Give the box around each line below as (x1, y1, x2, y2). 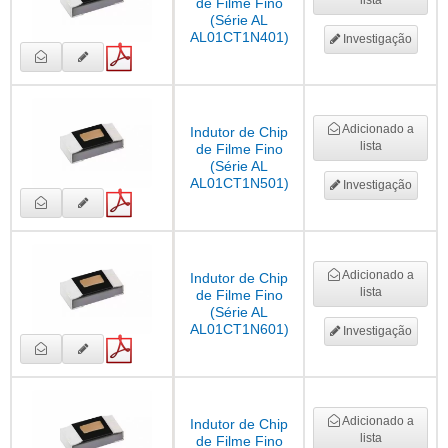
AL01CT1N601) (189, 321, 289, 338)
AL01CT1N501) (189, 175, 289, 192)
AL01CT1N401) (189, 29, 289, 46)
